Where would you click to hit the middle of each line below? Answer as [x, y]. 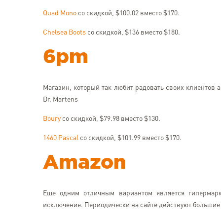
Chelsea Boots [64, 33]
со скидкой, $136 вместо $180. [133, 33]
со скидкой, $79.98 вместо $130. [110, 119]
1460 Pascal [61, 138]
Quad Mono [60, 13]
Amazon [84, 163]
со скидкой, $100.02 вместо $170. [128, 13]
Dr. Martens [60, 100]
